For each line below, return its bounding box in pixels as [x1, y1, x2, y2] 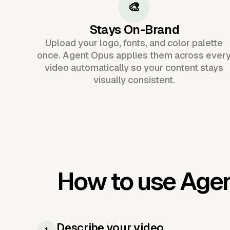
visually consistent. [93, 74, 175, 85]
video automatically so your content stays [45, 62, 224, 73]
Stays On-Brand [89, 22, 180, 36]
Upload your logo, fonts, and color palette [45, 37, 223, 48]
